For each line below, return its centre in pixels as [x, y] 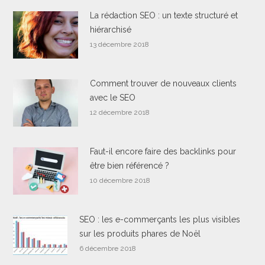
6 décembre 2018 [108, 248]
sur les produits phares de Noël [140, 233]
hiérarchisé [112, 30]
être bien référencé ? [130, 165]
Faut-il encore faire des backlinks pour [163, 151]
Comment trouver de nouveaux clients [164, 83]
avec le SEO [113, 97]
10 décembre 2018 [120, 180]
